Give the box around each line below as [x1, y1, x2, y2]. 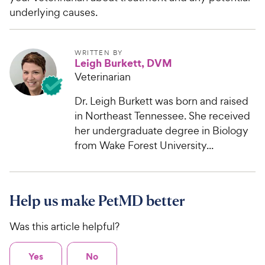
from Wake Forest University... [75, 138, 214, 153]
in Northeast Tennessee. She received [75, 109, 250, 123]
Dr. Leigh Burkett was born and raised [75, 94, 248, 108]
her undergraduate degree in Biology [75, 124, 248, 138]
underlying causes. [9, 5, 98, 20]
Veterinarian [75, 70, 131, 84]
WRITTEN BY [75, 49, 123, 57]
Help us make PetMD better [9, 192, 185, 210]
